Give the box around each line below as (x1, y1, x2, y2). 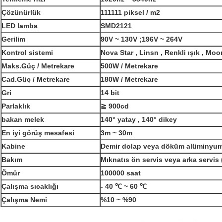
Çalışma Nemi (1, 196, 47, 204)
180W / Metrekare (101, 75, 158, 84)
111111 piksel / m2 (101, 8, 160, 17)
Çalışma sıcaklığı (1, 182, 58, 191)
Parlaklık (1, 102, 30, 111)
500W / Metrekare (101, 62, 158, 70)
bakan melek (1, 115, 44, 124)
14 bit (101, 89, 119, 97)
